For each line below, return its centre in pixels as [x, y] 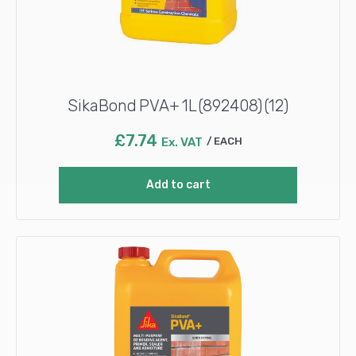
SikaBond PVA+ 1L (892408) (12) [178, 105]
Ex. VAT [182, 142]
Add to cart [178, 184]
